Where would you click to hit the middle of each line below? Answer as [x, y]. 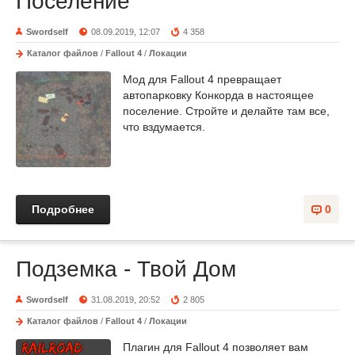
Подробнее [63, 210]
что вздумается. [166, 126]
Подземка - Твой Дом [126, 269]
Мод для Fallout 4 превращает [202, 79]
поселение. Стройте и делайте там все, [226, 111]
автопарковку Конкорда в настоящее [218, 95]
